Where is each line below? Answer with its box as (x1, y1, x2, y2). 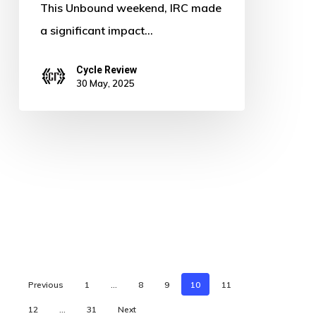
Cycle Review (75, 64, 137, 76)
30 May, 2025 (75, 78, 135, 90)
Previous (28, 279, 63, 290)
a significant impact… (39, 23, 153, 38)
